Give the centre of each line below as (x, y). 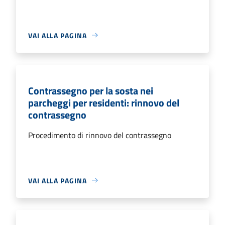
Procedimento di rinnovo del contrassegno (100, 135)
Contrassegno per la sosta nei (91, 90)
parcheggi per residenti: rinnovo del (104, 102)
